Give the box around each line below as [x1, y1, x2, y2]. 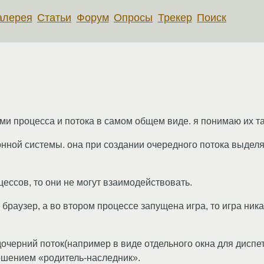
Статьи [37, 11, 72, 24]
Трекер [157, 11, 192, 24]
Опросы [114, 11, 153, 24]
